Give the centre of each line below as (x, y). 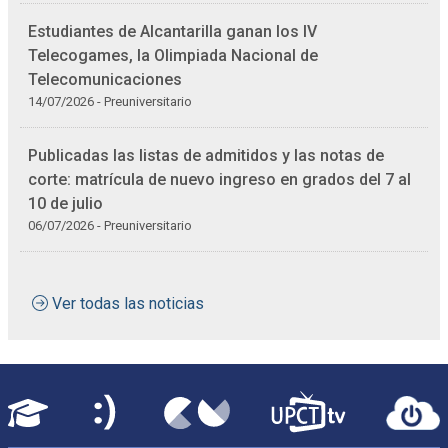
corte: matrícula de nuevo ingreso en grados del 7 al (219, 179)
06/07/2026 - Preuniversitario (110, 225)
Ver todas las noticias (128, 303)
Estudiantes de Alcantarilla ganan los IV (172, 31)
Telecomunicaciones (105, 79)
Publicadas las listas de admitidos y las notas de (206, 155)
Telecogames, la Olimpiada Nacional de (173, 55)
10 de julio (65, 203)
